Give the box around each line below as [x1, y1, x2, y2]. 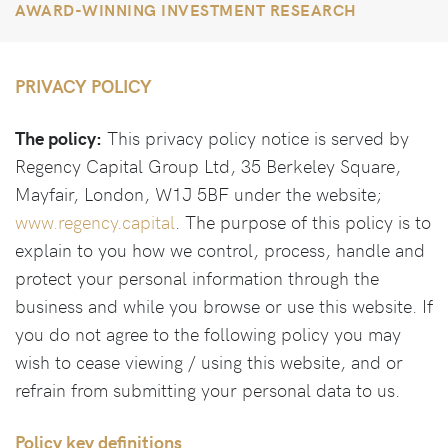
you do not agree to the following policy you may [15, 321, 401, 346]
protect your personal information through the [15, 265, 379, 290]
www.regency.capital [15, 209, 175, 234]
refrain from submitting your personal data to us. [15, 377, 400, 402]
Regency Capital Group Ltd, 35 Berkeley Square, [15, 153, 401, 178]
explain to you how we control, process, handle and [15, 237, 425, 262]
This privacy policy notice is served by [102, 125, 409, 150]
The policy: [15, 125, 102, 150]
